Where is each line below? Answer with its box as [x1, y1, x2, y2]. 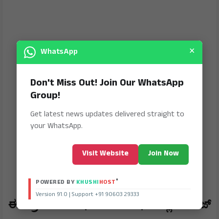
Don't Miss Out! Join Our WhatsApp [30, 75, 184, 91]
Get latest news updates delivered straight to [30, 108, 184, 121]
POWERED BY [36, 177, 76, 187]
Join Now [148, 148, 179, 160]
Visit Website [82, 148, 129, 160]
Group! [30, 88, 60, 104]
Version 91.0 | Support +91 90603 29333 [36, 190, 139, 199]
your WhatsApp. [30, 120, 83, 132]
